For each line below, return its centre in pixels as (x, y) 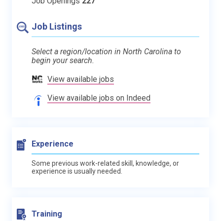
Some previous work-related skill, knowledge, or (105, 163)
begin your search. (63, 60)
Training (47, 214)
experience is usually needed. (77, 171)
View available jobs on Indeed (99, 98)
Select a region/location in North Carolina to (106, 52)
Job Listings (57, 26)
